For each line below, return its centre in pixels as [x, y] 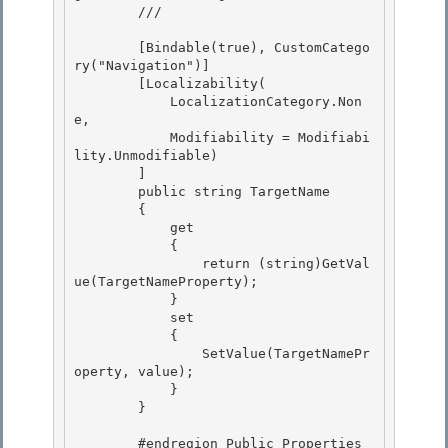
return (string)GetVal [138, 264]
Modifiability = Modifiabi [122, 138]
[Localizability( [106, 84]
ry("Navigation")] [142, 66]
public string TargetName [106, 192]
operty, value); [138, 372]
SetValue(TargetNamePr [138, 354]
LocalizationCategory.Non [122, 102]
